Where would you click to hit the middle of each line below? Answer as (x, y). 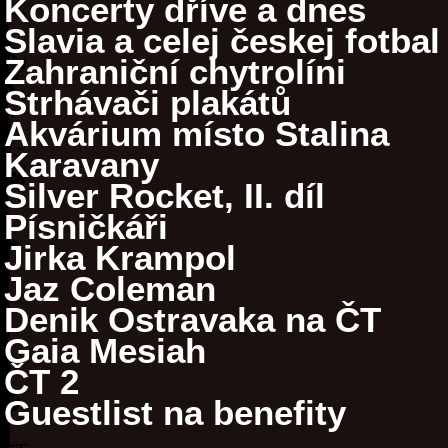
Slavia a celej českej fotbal (222, 41)
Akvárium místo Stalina (196, 134)
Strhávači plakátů (147, 103)
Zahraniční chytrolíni (175, 72)
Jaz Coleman (110, 289)
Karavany (81, 165)
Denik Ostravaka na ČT (192, 320)
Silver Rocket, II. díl (164, 196)
